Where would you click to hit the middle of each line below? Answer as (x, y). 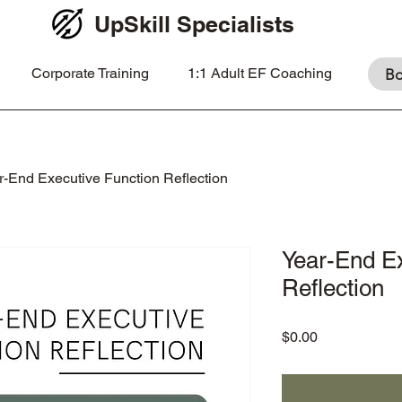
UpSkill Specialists (194, 24)
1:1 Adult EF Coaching (259, 73)
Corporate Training (90, 73)
